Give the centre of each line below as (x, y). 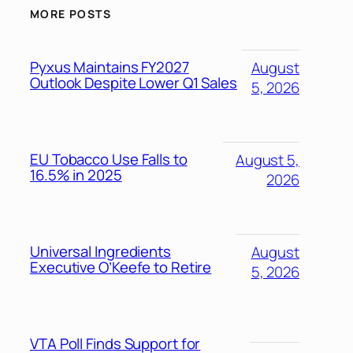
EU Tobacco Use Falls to (109, 160)
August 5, (267, 160)
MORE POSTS (71, 14)
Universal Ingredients (100, 252)
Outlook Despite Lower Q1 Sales (134, 83)
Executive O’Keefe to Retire (121, 268)
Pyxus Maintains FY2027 (110, 67)
